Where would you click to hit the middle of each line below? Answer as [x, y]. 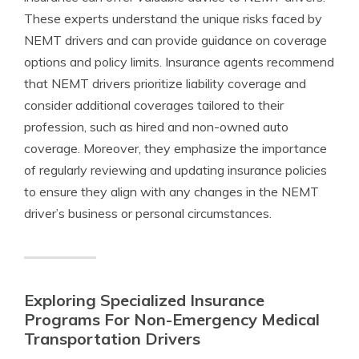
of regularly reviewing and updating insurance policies [175, 170]
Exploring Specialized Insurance [144, 300]
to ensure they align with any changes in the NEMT [171, 192]
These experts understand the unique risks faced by [173, 18]
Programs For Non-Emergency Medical [172, 319]
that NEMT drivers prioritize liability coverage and [165, 83]
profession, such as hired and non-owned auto [156, 127]
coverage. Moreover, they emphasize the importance [175, 148]
